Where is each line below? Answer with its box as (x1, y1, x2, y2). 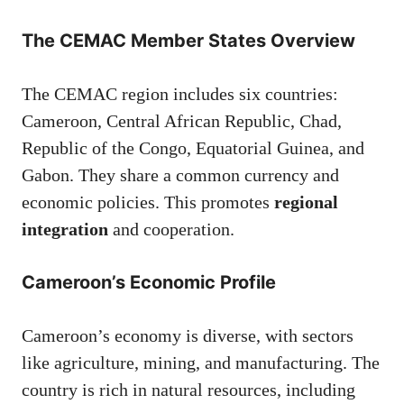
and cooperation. (108, 219, 234, 240)
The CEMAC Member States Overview (22, 30, 355, 52)
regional (274, 192, 338, 213)
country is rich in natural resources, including (22, 380, 355, 400)
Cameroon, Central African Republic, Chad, (22, 111, 342, 132)
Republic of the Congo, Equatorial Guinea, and (22, 138, 364, 159)
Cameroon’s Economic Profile (22, 271, 276, 294)
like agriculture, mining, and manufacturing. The (22, 353, 380, 373)
